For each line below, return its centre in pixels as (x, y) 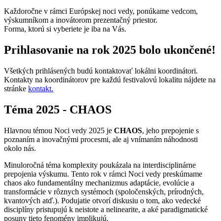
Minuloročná (24, 165)
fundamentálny (60, 183)
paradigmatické (184, 209)
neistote (87, 209)
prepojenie (178, 130)
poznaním (19, 139)
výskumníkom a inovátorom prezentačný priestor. (81, 20)
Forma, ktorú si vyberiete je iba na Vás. (65, 29)
